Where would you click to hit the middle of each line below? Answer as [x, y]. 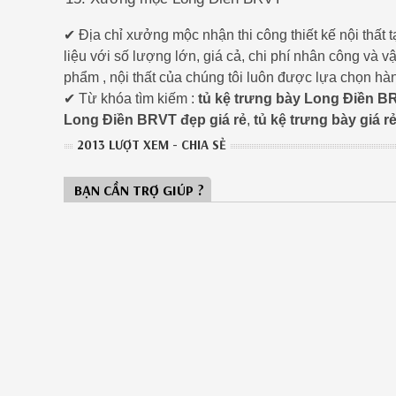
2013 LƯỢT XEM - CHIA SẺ [152, 145]
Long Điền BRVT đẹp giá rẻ [155, 120]
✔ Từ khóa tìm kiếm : [131, 99]
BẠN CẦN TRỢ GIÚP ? [139, 190]
